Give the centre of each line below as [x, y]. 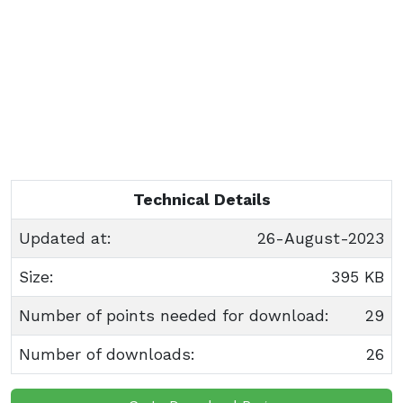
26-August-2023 [321, 238]
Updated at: [65, 238]
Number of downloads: [107, 354]
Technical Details [201, 200]
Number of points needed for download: [174, 316]
